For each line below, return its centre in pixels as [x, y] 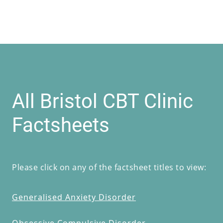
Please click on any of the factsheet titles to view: [109, 167]
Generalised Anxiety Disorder [74, 197]
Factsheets [61, 124]
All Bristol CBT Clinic [103, 100]
